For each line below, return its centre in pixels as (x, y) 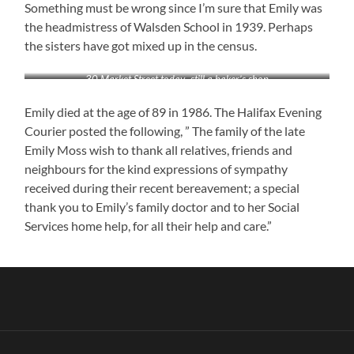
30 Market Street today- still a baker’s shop (177, 79)
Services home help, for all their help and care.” (149, 226)
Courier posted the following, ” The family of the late (165, 131)
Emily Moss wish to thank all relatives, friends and (159, 150)
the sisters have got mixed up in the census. (141, 46)
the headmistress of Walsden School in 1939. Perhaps (169, 27)
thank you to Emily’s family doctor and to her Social (162, 207)
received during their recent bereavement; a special (162, 188)
